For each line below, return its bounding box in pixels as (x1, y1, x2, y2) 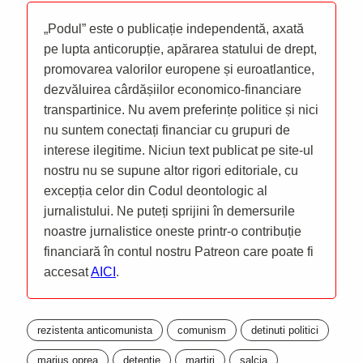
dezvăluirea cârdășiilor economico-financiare (44, 83, 301, 97)
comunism (177, 324, 226, 337)
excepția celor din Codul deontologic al (44, 184, 267, 199)
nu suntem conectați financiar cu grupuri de (44, 123, 290, 138)
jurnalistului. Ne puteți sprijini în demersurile (44, 204, 295, 219)
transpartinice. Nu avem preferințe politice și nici (44, 103, 318, 117)
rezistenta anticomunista (37, 324, 152, 337)
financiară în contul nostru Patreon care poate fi (44, 245, 314, 259)
